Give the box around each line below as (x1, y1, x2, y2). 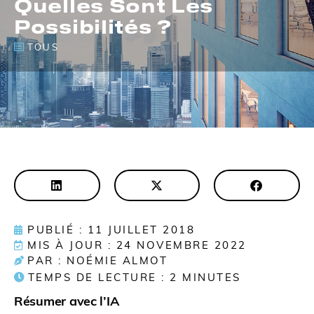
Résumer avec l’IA (14, 293, 120, 310)
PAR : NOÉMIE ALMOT (27, 254, 168, 268)
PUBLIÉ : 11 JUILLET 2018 (27, 223, 195, 237)
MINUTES (182, 271, 241, 285)
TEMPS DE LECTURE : (27, 271, 165, 285)
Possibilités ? (14, 15, 172, 38)
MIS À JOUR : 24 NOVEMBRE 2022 (27, 238, 247, 252)
